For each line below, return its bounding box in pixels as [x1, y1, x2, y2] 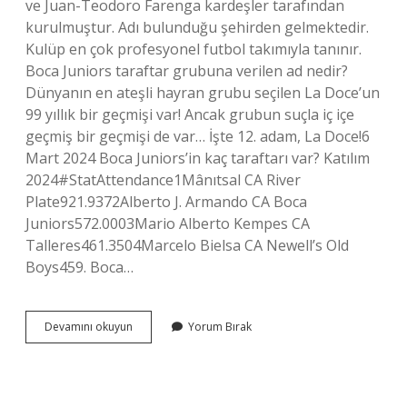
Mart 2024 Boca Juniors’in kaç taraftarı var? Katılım [25, 148, 370, 168]
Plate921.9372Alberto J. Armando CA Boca [25, 192, 307, 212]
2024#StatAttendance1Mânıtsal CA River [25, 170, 301, 190]
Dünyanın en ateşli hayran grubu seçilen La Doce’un [25, 83, 380, 103]
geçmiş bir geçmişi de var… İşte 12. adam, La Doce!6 [25, 126, 370, 146]
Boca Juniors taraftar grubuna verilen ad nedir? [25, 61, 348, 81]
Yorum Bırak [188, 319, 252, 334]
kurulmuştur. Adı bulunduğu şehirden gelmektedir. [25, 17, 369, 37]
